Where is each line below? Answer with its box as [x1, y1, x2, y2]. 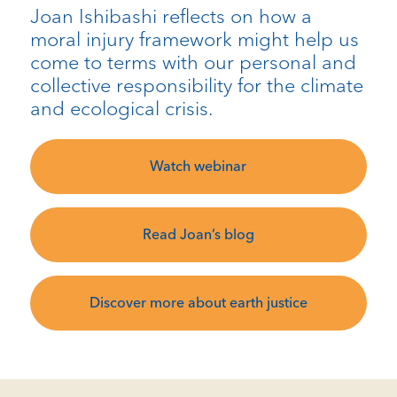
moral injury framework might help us [29, 27, 359, 52]
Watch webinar [150, 158, 247, 175]
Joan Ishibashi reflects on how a [29, 4, 312, 29]
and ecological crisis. [29, 96, 214, 121]
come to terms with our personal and [29, 50, 356, 75]
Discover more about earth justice [89, 294, 307, 312]
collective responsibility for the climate [29, 73, 363, 98]
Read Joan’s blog [142, 226, 254, 244]
